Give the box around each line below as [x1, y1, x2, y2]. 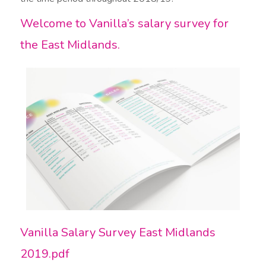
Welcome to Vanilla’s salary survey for [20, 15, 229, 32]
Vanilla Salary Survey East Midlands [20, 224, 216, 240]
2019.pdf [20, 245, 70, 262]
